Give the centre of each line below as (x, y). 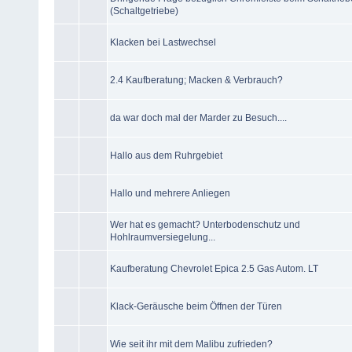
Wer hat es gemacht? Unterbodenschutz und (205, 224)
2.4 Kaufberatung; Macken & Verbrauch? (196, 80)
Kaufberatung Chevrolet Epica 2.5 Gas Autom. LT (214, 268)
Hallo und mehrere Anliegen (170, 193)
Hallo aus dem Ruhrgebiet (166, 155)
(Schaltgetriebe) (144, 11)
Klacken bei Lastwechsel (163, 42)
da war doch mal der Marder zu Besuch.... (198, 117)
